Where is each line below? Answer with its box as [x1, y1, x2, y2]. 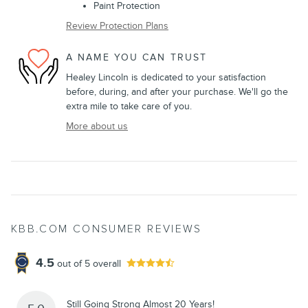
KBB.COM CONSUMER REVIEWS [11, 223, 202, 236]
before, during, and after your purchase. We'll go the [66, 86, 288, 98]
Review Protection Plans [66, 20, 168, 32]
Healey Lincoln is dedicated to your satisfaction [66, 71, 266, 84]
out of [57, 257, 85, 269]
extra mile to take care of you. [66, 100, 192, 113]
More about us [66, 120, 128, 133]
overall [90, 257, 121, 269]
